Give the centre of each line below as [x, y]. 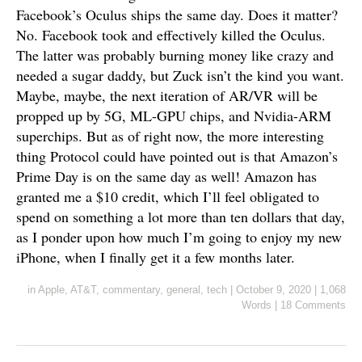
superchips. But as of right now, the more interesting [170, 136]
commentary [131, 290]
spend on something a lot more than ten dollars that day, [181, 217]
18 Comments [313, 305]
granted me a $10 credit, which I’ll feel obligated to [168, 196]
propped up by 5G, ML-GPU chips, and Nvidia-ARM [174, 116]
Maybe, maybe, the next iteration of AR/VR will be [167, 95]
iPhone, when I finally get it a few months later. [156, 257]
